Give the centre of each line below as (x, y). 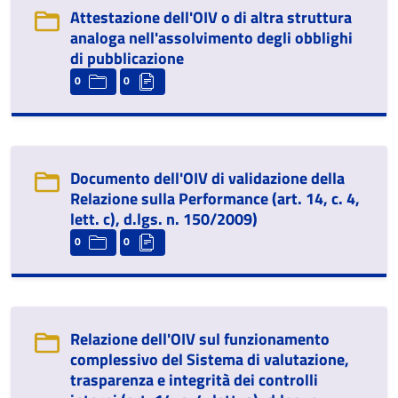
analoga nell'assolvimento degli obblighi (211, 38)
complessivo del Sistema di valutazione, (210, 359)
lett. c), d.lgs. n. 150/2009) (164, 219)
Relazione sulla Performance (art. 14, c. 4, (215, 199)
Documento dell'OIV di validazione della (207, 178)
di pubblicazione (127, 58)
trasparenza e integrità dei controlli (194, 380)
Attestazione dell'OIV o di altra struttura (211, 17)
